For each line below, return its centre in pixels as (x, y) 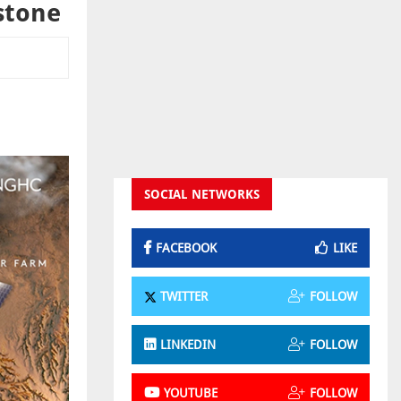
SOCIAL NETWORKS (202, 195)
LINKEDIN (188, 344)
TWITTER (182, 296)
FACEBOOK (186, 247)
